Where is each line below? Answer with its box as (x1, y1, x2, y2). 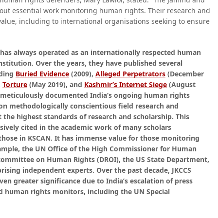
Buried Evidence (16, 69, 69, 78)
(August (167, 80, 196, 89)
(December (165, 69, 204, 78)
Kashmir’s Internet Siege (84, 80, 167, 89)
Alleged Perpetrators (95, 69, 165, 78)
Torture (2, 80, 27, 89)
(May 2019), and (27, 80, 84, 89)
